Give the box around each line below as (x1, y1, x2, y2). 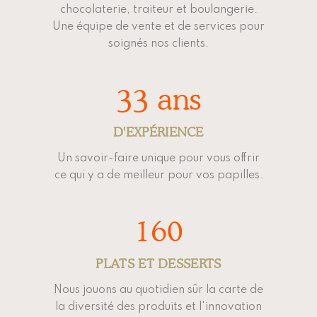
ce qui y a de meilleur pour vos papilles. (54, 170, 263, 181)
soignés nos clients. (108, 38, 209, 50)
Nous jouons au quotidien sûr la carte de (54, 284, 263, 296)
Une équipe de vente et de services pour (52, 21, 265, 33)
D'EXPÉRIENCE (113, 125, 204, 139)
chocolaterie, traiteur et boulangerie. (59, 4, 258, 16)
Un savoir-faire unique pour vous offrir (57, 153, 260, 164)
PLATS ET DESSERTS (96, 256, 221, 271)
